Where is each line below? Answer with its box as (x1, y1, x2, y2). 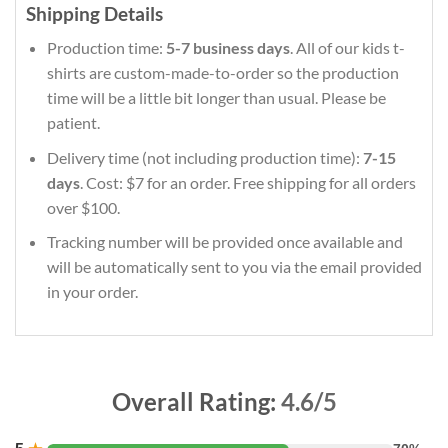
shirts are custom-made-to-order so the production (46, 63, 399, 83)
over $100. (46, 197, 120, 217)
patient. (46, 113, 100, 133)
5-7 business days (165, 38, 290, 58)
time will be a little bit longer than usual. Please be (46, 88, 386, 108)
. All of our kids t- (289, 38, 405, 58)
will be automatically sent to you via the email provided (46, 257, 422, 277)
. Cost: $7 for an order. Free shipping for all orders (79, 172, 416, 192)
